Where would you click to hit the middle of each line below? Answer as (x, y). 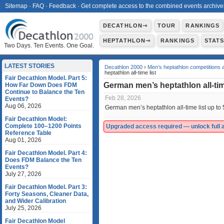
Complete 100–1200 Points (43, 126)
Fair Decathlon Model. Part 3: (46, 187)
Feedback (62, 6)
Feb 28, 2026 (123, 98)
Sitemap (16, 6)
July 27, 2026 (23, 174)
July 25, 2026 (23, 208)
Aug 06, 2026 (23, 106)
